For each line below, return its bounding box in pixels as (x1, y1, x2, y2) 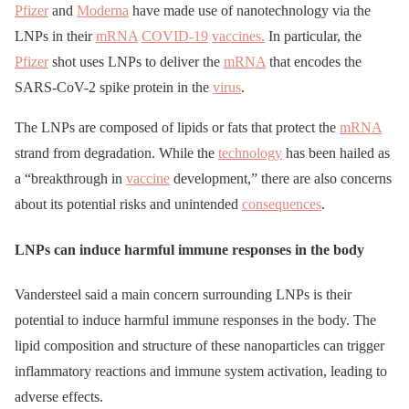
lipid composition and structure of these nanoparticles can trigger (15, 337, 384, 353)
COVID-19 (142, 28, 208, 45)
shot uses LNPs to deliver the (48, 54, 224, 70)
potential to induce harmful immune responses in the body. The (15, 311, 376, 328)
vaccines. (212, 28, 265, 45)
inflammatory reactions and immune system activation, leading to (15, 362, 387, 379)
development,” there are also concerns (170, 171, 392, 187)
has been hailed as (282, 145, 390, 162)
